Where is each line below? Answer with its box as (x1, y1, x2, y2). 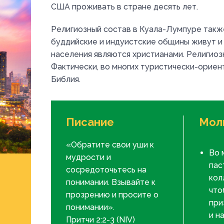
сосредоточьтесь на (66, 165, 146, 174)
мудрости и (66, 152, 111, 162)
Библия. (51, 74, 80, 84)
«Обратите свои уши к (66, 140, 154, 149)
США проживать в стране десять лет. (51, 2, 198, 11)
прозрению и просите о (66, 190, 158, 199)
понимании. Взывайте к (66, 177, 155, 187)
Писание (66, 115, 114, 128)
